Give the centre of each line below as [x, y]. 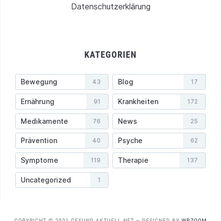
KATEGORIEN [110, 55]
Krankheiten [138, 101]
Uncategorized [46, 180]
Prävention [39, 141]
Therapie [133, 160]
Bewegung [39, 82]
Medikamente [44, 121]
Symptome [39, 160]
